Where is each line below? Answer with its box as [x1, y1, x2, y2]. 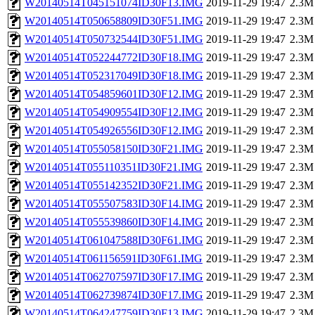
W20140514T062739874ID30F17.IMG [25, 289, 203, 302]
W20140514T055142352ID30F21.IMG [25, 179, 203, 192]
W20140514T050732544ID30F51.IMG [25, 33, 203, 46]
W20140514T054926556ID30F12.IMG [25, 124, 203, 137]
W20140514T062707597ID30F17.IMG [25, 271, 203, 283]
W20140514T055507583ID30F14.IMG [25, 198, 203, 210]
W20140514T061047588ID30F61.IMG [25, 234, 203, 247]
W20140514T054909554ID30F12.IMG [25, 106, 203, 119]
